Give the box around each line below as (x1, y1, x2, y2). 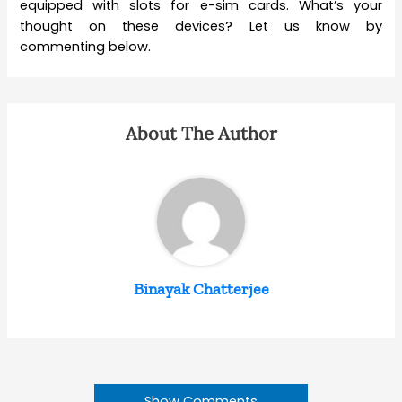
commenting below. (20, 37, 152, 56)
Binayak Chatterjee (133, 278, 269, 299)
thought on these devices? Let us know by (20, 16, 382, 35)
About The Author (125, 121, 277, 144)
